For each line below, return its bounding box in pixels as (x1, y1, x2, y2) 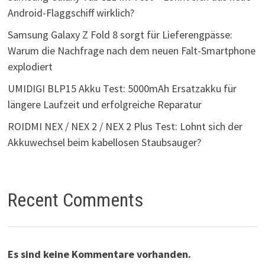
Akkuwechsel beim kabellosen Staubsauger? (7, 135, 201, 149)
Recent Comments (7, 188, 143, 211)
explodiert (7, 59, 53, 73)
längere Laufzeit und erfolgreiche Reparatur (7, 97, 202, 111)
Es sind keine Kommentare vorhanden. (7, 247, 191, 261)
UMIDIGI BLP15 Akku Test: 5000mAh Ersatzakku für (7, 81, 237, 95)
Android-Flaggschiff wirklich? (7, 5, 134, 20)
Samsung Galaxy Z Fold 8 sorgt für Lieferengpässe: (7, 27, 232, 41)
